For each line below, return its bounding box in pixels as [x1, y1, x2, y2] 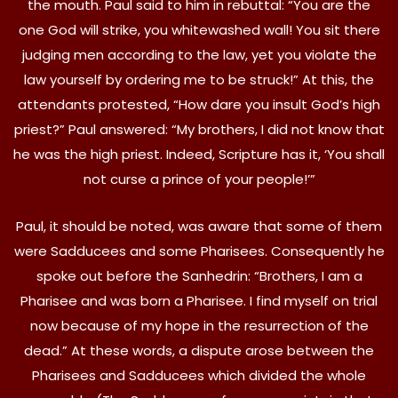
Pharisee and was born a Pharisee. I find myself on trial [20, 291, 378, 310]
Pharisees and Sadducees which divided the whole [32, 365, 366, 385]
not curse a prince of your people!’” [83, 169, 315, 188]
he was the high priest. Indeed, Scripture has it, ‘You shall [13, 144, 385, 163]
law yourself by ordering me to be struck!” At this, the [24, 69, 374, 89]
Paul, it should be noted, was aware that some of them [16, 216, 382, 235]
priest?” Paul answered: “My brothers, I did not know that [13, 119, 385, 139]
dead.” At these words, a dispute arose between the [24, 340, 374, 360]
